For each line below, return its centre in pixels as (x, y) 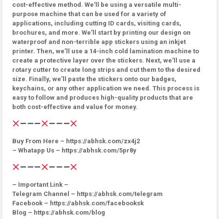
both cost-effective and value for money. (75, 107)
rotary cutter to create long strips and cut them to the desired (106, 70)
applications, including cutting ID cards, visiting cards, (97, 23)
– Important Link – (40, 185)
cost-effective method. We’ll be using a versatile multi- (97, 5)
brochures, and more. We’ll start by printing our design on (101, 33)
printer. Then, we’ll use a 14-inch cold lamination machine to (106, 51)
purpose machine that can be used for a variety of (89, 14)
